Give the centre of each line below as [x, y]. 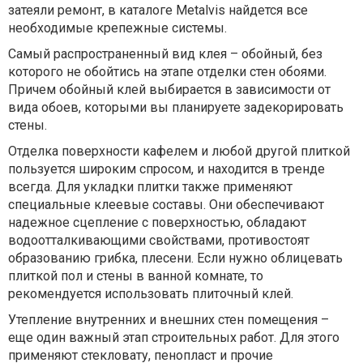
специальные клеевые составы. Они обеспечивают [166, 205]
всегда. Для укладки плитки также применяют [150, 187]
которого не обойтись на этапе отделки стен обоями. [167, 72]
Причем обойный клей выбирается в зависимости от [169, 90]
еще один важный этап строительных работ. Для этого [174, 337]
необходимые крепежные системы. [117, 28]
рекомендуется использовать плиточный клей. [151, 294]
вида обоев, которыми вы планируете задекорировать [176, 107]
